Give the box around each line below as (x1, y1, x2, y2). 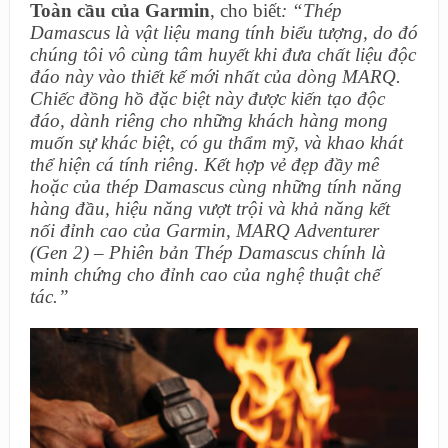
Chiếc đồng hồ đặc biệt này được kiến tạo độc (29, 88, 385, 109)
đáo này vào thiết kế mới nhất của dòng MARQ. (29, 66, 401, 87)
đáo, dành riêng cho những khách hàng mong (29, 110, 388, 131)
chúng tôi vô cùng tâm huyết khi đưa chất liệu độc (29, 44, 416, 65)
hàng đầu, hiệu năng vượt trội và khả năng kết (29, 198, 390, 219)
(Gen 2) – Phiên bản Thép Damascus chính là (29, 242, 386, 263)
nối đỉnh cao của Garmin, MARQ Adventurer (29, 220, 379, 241)
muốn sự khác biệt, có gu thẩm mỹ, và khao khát (29, 132, 403, 153)
